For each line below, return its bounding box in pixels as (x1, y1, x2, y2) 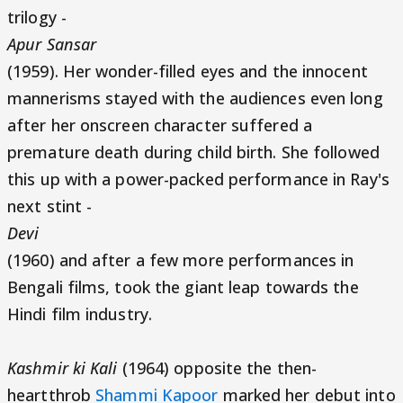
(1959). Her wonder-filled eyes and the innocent (7, 60, 368, 82)
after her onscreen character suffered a (7, 114, 312, 136)
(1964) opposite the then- (121, 357, 318, 379)
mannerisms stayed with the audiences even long (7, 87, 383, 109)
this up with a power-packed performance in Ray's (7, 168, 390, 190)
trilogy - (7, 6, 71, 28)
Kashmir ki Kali (7, 357, 122, 379)
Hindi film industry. (7, 303, 153, 325)
